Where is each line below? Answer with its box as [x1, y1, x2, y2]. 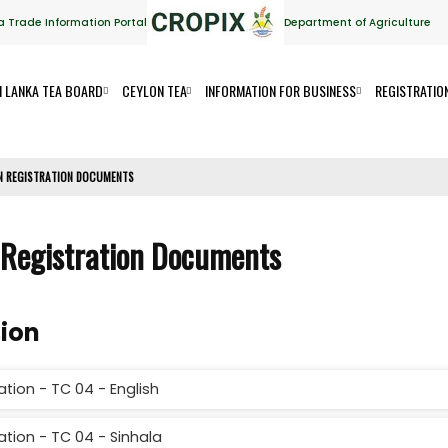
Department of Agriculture [283, 15, 431, 30]
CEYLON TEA [121, 80, 187, 101]
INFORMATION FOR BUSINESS [205, 80, 357, 101]
